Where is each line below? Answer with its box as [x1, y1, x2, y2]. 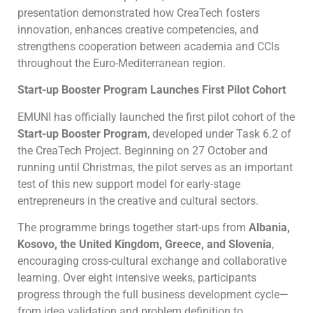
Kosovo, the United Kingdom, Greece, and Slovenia [17, 238, 272, 252]
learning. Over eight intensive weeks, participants [17, 271, 256, 285]
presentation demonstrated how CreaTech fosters [17, 6, 260, 20]
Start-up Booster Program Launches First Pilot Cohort [17, 83, 286, 97]
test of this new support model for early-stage [17, 177, 240, 191]
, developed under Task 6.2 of [147, 126, 291, 140]
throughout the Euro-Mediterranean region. [17, 56, 226, 70]
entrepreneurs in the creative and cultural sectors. [17, 194, 259, 208]
